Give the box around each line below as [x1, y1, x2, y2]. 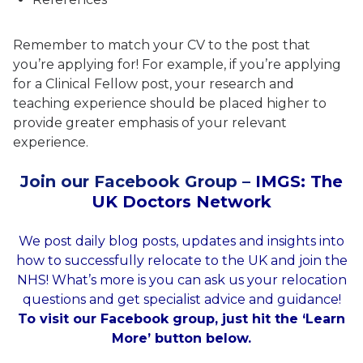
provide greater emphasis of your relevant [13, 115, 287, 131]
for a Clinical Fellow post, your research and [13, 76, 294, 92]
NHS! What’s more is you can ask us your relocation [16, 272, 347, 288]
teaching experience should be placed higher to [13, 96, 327, 112]
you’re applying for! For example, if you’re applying [13, 57, 341, 73]
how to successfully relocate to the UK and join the [15, 253, 348, 269]
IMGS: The [255, 172, 343, 192]
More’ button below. [112, 331, 251, 347]
